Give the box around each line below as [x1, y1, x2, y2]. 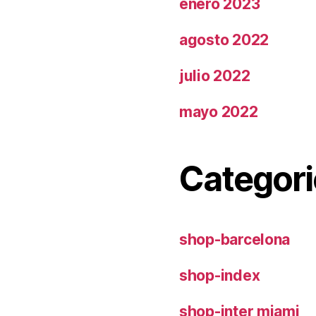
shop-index [179, 266, 260, 284]
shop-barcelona [179, 230, 291, 248]
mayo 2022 [179, 102, 258, 121]
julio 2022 [179, 66, 250, 85]
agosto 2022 [179, 30, 269, 49]
